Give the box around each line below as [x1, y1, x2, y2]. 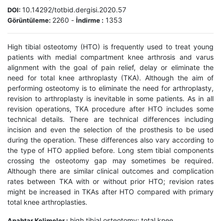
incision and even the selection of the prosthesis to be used [7, 125, 214, 134]
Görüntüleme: [7, 16, 52, 25]
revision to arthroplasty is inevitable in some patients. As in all [7, 94, 214, 103]
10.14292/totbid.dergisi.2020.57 [22, 5, 126, 14]
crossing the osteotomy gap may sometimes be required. [7, 156, 214, 165]
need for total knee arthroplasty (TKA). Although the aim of [7, 74, 214, 82]
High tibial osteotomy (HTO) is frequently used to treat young [7, 42, 214, 51]
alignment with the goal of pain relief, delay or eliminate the [7, 63, 214, 72]
